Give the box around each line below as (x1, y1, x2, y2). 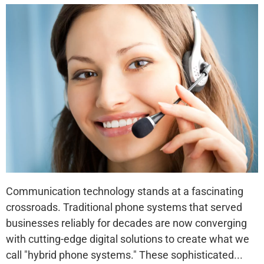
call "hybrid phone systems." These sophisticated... (6, 248, 243, 261)
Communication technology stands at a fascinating (6, 184, 243, 197)
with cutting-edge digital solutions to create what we (6, 232, 249, 245)
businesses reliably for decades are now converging (6, 216, 247, 229)
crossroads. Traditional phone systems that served (6, 200, 242, 213)
